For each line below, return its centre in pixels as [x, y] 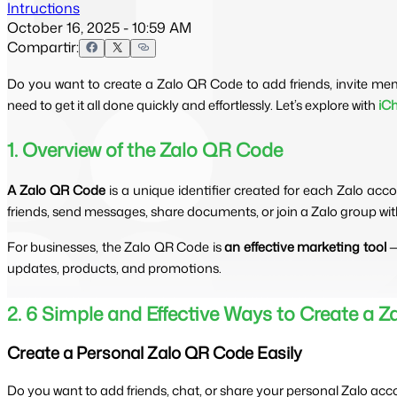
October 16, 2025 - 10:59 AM [99, 27]
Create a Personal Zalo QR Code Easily [155, 353]
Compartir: [43, 47]
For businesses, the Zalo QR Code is [116, 247]
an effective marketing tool [305, 247]
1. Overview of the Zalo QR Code [145, 150]
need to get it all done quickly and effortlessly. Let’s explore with [193, 105]
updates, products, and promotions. [114, 269]
